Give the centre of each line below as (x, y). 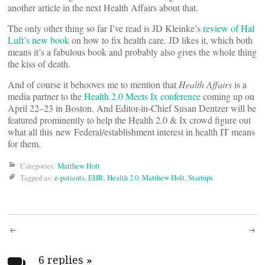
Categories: (39, 166)
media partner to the (46, 96)
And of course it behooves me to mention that (93, 84)
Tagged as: (37, 177)
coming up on (229, 96)
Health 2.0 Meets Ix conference (143, 96)
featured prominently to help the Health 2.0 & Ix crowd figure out (129, 120)
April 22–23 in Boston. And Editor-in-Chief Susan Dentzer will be (132, 108)
